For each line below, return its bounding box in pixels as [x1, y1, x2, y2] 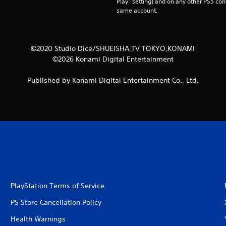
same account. [116, 6, 157, 15]
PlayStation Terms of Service [10, 181, 104, 190]
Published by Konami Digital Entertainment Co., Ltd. [27, 76, 199, 85]
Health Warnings [10, 214, 66, 223]
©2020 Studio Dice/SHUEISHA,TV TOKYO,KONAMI [31, 44, 195, 53]
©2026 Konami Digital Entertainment [52, 54, 174, 64]
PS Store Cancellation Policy [10, 198, 101, 207]
